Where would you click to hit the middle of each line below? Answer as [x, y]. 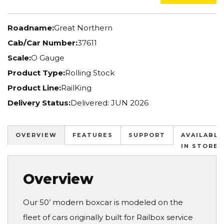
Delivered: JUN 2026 [109, 102]
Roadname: [31, 27]
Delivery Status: [39, 102]
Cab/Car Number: [42, 42]
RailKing [76, 87]
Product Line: [34, 87]
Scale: [19, 57]
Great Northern [83, 27]
